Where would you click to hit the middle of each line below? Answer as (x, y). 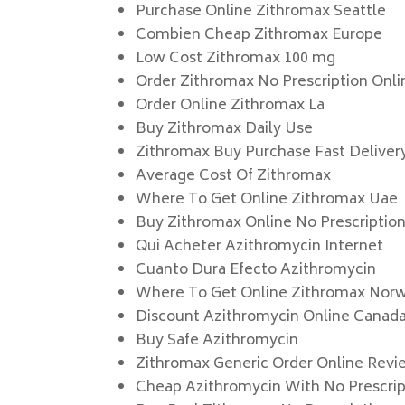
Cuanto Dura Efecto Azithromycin (256, 270)
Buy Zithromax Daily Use (225, 129)
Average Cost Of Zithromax (234, 176)
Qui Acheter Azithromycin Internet (260, 247)
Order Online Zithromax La (231, 106)
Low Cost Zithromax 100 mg (236, 59)
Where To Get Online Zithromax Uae (267, 200)
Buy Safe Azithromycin (217, 341)
